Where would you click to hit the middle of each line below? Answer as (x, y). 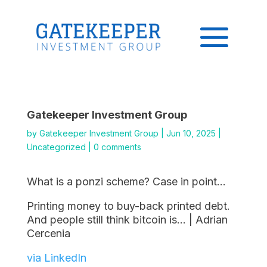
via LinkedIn (56, 257)
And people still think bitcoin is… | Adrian (127, 219)
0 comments (117, 147)
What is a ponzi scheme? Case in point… (126, 181)
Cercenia (48, 233)
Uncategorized (56, 147)
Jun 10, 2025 (191, 133)
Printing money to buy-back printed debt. (128, 206)
